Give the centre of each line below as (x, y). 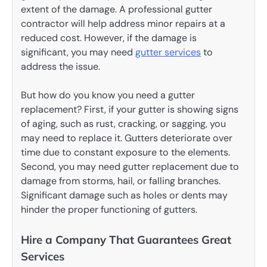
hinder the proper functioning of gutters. (109, 209)
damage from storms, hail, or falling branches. (121, 181)
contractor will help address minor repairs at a (123, 23)
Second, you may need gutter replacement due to (130, 166)
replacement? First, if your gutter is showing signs (130, 109)
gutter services (168, 52)
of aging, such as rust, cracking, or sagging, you (123, 123)
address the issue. (60, 66)
